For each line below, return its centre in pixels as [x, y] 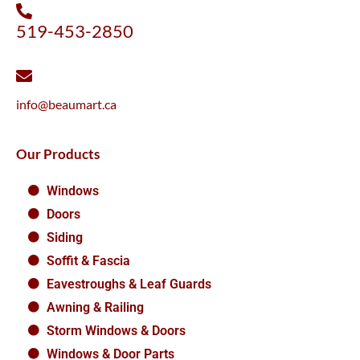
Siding [64, 237]
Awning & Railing [95, 307]
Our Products [58, 153]
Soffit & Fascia [88, 260]
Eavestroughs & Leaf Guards [129, 284]
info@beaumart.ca [66, 104]
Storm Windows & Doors [116, 330]
